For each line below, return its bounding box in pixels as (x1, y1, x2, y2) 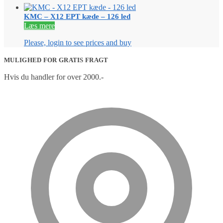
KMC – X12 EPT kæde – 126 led (24, 12, 130, 21)
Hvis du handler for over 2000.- (4, 73, 104, 82)
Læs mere (24, 21, 55, 30)
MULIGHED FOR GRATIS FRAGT (4, 56, 109, 64)
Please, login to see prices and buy (24, 38, 131, 47)
